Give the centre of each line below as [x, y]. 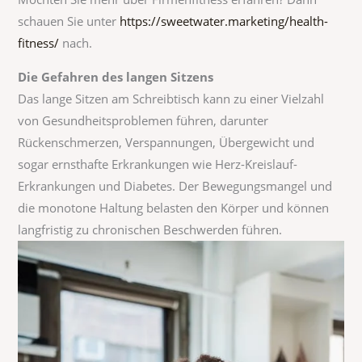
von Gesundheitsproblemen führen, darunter [143, 121]
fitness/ [39, 43]
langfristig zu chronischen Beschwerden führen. [150, 230]
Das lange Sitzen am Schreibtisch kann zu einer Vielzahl [171, 99]
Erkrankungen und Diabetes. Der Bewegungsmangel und [175, 186]
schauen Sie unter [67, 21]
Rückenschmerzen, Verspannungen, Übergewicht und [166, 143]
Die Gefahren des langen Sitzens [116, 77]
